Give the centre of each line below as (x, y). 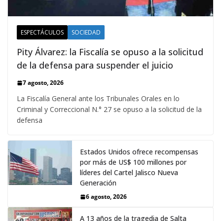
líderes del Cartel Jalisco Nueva (129, 173)
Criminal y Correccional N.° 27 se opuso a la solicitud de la (109, 110)
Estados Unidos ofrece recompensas (139, 152)
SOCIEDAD (86, 33)
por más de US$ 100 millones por (133, 162)
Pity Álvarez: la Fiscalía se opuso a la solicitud (110, 52)
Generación (98, 183)
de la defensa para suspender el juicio (95, 65)
